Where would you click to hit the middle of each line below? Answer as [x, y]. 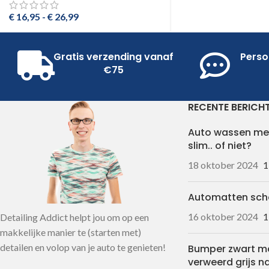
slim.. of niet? [219, 146]
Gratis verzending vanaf [113, 57]
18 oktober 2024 [223, 165]
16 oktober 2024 [223, 217]
